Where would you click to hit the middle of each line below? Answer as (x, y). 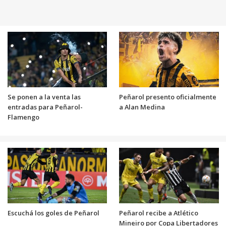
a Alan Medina (142, 107)
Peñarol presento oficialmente (168, 97)
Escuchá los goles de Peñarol (53, 213)
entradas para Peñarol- (45, 107)
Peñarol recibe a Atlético (159, 213)
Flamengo (23, 117)
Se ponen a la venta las (44, 97)
